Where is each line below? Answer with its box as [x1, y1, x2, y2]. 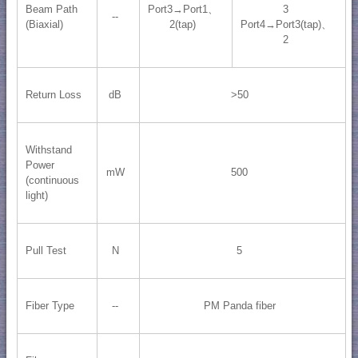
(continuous [25, 174, 79, 187]
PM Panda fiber [203, 300, 276, 312]
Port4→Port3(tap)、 [240, 18, 332, 31]
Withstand [25, 144, 72, 157]
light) [25, 189, 48, 202]
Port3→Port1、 [147, 3, 218, 16]
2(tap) [169, 18, 197, 31]
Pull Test [25, 245, 66, 257]
